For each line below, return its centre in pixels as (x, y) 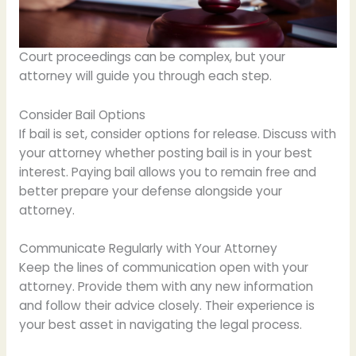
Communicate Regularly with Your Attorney (148, 249)
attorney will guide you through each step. (145, 75)
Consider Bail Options (82, 114)
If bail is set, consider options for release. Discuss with (177, 133)
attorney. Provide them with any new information (166, 287)
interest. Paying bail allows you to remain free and (167, 172)
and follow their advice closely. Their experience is (166, 306)
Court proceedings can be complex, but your (152, 56)
